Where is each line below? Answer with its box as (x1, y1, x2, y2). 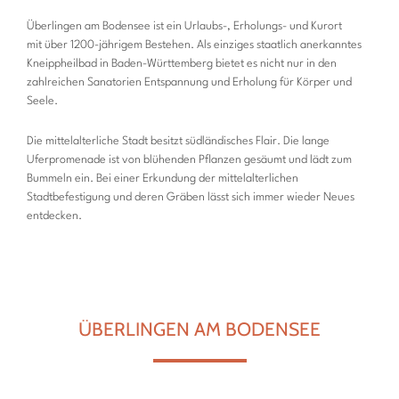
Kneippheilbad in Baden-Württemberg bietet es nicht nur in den (27, 58, 337, 69)
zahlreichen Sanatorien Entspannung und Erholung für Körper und (27, 77, 352, 88)
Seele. (27, 95, 58, 107)
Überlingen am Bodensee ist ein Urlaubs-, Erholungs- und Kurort (27, 20, 342, 32)
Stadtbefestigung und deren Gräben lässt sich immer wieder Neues (27, 191, 354, 203)
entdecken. (27, 210, 82, 222)
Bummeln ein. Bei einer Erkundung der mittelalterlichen (27, 173, 298, 184)
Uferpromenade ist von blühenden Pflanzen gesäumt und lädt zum (27, 154, 352, 166)
